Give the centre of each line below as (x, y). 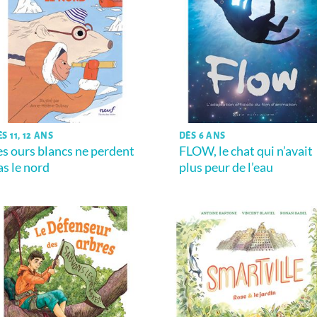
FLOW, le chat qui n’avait (246, 151)
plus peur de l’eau (226, 167)
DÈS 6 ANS (202, 136)
